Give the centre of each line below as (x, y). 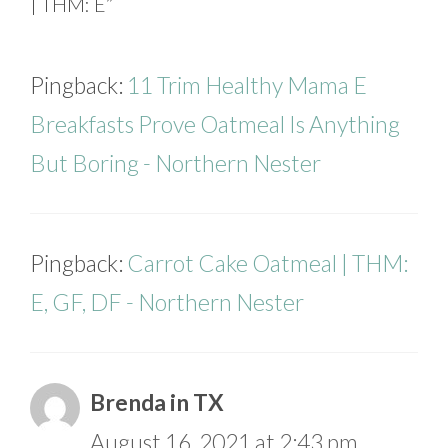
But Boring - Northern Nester (175, 163)
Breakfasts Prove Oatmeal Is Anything (215, 124)
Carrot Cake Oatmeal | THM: (267, 263)
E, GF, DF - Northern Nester (167, 302)
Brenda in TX (157, 402)
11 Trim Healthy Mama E (247, 85)
